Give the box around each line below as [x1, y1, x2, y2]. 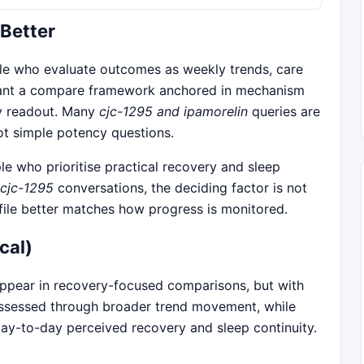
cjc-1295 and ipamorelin [99, 102, 248, 119]
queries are [248, 102, 320, 119]
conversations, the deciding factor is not [54, 179, 307, 196]
